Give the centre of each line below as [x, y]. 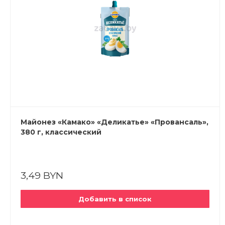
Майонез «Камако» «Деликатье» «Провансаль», [115, 122]
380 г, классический [61, 132]
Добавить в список [115, 199]
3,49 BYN [42, 176]
